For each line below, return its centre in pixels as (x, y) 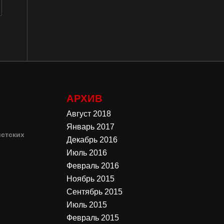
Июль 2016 (86, 152)
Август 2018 (88, 113)
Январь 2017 (90, 126)
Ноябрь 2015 (90, 178)
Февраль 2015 (92, 217)
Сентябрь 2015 (94, 191)
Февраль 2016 (92, 165)
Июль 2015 (86, 204)
